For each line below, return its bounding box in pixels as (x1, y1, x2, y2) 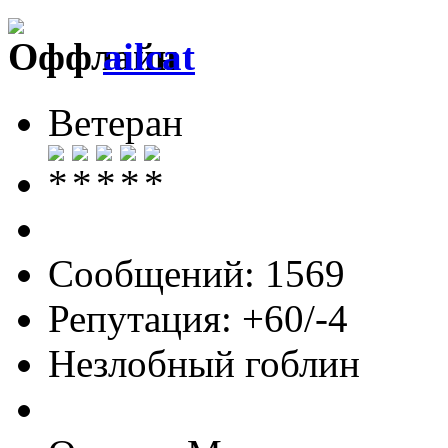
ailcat (103, 34, 195, 78)
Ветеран (48, 100, 183, 144)
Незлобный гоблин (48, 341, 360, 385)
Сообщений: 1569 (48, 251, 345, 295)
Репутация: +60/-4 (48, 296, 348, 340)
